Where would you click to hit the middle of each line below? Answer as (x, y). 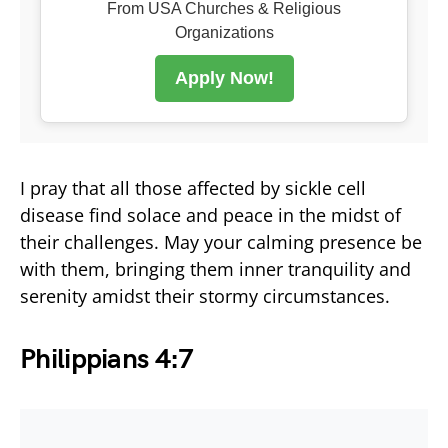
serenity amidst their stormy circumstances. (205, 295)
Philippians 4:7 (107, 359)
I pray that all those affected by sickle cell (193, 187)
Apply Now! (224, 77)
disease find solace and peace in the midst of (210, 214)
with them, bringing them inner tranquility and (215, 268)
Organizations (224, 32)
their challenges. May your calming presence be (221, 241)
